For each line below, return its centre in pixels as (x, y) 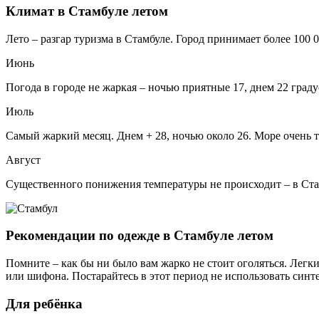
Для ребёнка (44, 303)
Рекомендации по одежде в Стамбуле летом (140, 236)
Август (23, 159)
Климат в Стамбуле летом (87, 11)
